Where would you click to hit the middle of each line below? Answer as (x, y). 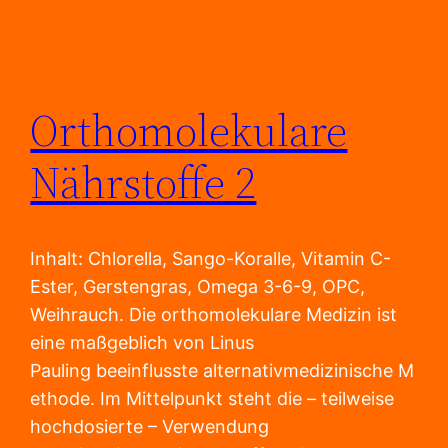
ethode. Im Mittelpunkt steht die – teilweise (212, 399)
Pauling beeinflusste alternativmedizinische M (222, 371)
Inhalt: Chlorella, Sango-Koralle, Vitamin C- (211, 259)
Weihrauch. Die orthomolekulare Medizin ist (214, 315)
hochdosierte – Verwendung (150, 427)
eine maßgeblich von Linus (142, 343)
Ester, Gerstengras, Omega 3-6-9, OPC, (198, 287)
